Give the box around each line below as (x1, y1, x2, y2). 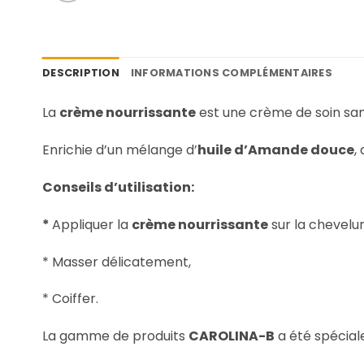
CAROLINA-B (188, 327, 275, 346)
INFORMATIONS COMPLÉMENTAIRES (130, 66, 332, 80)
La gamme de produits (42, 327, 188, 346)
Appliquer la (52, 214, 132, 234)
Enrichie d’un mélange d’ (42, 141, 197, 160)
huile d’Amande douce (197, 141, 354, 160)
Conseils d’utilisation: (42, 177, 194, 197)
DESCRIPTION (42, 66, 119, 80)
